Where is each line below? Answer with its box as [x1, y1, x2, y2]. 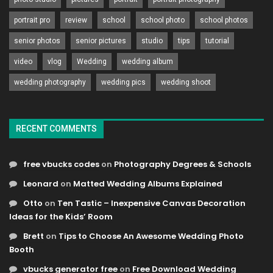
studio [141, 37, 163, 46]
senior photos [14, 37, 60, 46]
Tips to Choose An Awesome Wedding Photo [58, 230, 244, 242]
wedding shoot [161, 78, 211, 87]
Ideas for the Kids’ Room [9, 210, 113, 222]
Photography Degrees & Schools [114, 158, 251, 170]
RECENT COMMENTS [16, 123, 97, 133]
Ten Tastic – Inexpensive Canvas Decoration [57, 197, 246, 209]
